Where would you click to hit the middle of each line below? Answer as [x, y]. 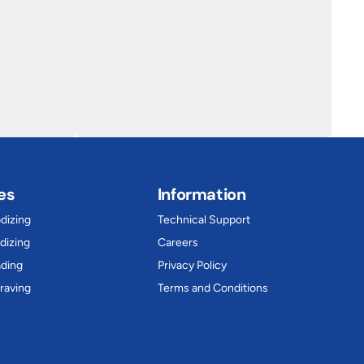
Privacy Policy [192, 265]
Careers [178, 243]
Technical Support [204, 220]
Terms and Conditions [212, 288]
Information [201, 194]
